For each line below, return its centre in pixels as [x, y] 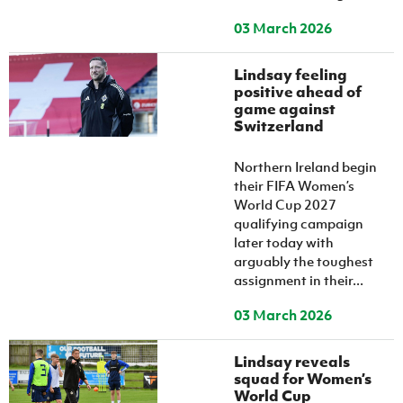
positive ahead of [298, 92]
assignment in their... [299, 280]
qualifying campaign [299, 223]
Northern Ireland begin [306, 166]
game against [285, 109]
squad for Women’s [303, 379]
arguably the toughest [304, 261]
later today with [284, 242]
